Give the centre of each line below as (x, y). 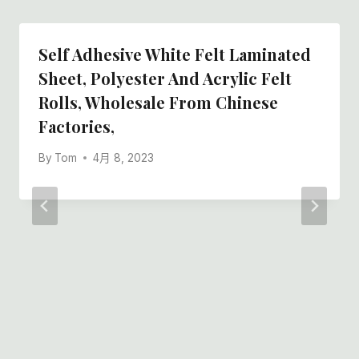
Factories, (77, 127)
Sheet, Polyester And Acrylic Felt (165, 79)
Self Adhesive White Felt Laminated (175, 54)
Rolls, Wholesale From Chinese (158, 103)
